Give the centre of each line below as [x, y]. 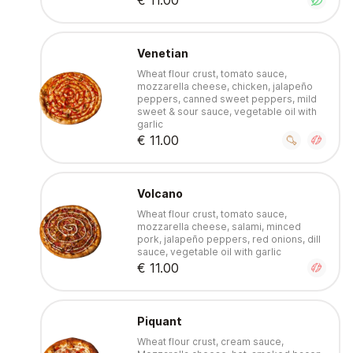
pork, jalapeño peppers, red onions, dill [229, 240]
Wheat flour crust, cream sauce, [210, 342]
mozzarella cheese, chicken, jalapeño [225, 87]
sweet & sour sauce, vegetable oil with [227, 112]
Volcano [160, 194]
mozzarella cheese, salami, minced [219, 227]
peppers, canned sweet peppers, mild [227, 99]
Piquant [159, 321]
